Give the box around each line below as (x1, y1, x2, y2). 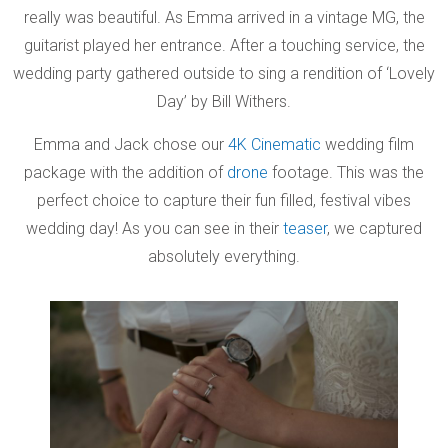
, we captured (327, 218, 422, 238)
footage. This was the (268, 162, 424, 182)
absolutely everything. (148, 246, 300, 266)
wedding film (321, 134, 414, 154)
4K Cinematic (228, 134, 321, 154)
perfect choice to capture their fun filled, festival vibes (37, 190, 411, 210)
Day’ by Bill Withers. (157, 91, 291, 111)
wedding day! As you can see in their (26, 218, 283, 238)
